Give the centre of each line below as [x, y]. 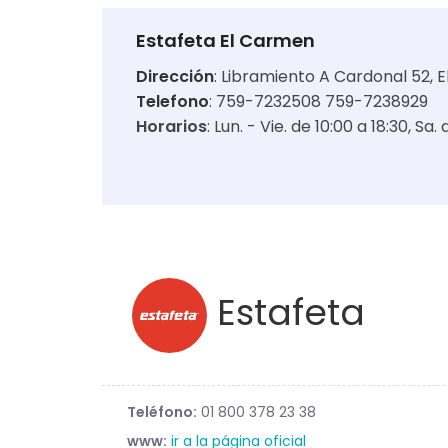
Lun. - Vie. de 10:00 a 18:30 [311, 126]
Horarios [171, 126]
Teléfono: [162, 412]
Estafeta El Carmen [225, 40]
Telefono [172, 101]
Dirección [175, 76]
